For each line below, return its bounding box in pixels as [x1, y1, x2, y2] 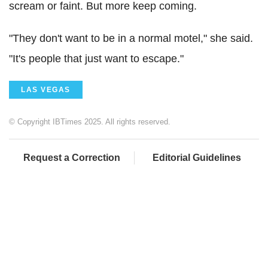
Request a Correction [23, 153, 120, 163]
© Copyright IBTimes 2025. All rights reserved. [9, 117, 170, 127]
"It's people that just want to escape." [9, 53, 184, 65]
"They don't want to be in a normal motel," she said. [9, 32, 253, 45]
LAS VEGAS [21, 86, 71, 95]
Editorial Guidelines [153, 153, 241, 163]
